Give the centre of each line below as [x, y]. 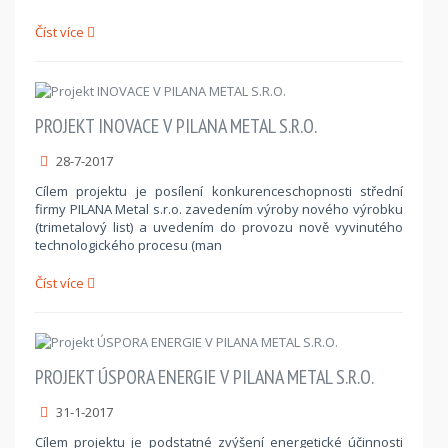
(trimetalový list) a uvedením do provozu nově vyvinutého [219, 226]
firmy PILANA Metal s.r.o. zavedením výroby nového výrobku [219, 208]
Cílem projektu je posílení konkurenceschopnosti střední [219, 190]
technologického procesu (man [128, 244]
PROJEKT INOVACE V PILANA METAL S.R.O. [176, 125]
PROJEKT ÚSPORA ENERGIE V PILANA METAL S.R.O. [204, 376]
